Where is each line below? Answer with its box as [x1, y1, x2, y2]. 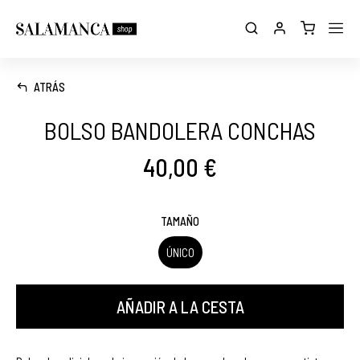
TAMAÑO [161, 214, 199, 228]
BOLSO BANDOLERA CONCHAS [44, 116, 316, 145]
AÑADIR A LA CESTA [116, 297, 244, 317]
